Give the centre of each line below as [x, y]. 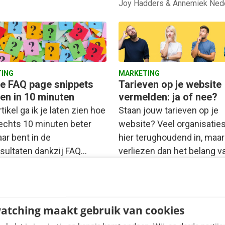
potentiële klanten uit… [163, 165]
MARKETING [139, 74]
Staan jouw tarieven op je [168, 110]
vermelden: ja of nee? [168, 97]
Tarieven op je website [170, 85]
